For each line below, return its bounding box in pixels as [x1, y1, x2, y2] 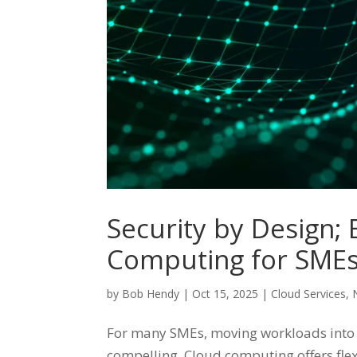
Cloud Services [271, 285, 347, 301]
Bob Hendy [122, 285, 180, 301]
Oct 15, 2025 [192, 285, 259, 301]
